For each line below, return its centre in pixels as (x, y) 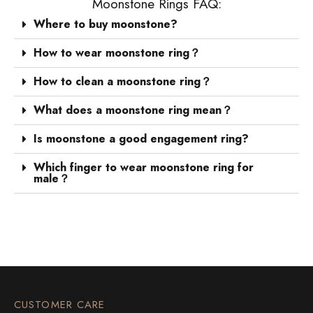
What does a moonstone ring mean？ (133, 110)
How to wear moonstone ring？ (117, 52)
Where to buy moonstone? (105, 24)
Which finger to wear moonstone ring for (144, 167)
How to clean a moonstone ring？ (123, 81)
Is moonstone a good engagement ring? (141, 138)
